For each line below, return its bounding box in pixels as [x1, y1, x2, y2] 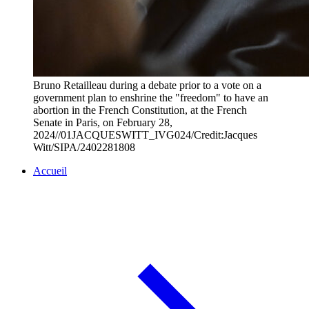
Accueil [33, 165, 67, 177]
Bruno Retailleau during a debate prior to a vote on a [33, 79, 261, 92]
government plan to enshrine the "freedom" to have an [33, 92, 268, 104]
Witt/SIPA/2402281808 [33, 141, 135, 154]
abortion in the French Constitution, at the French [33, 104, 247, 117]
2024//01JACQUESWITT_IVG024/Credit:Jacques [33, 129, 257, 141]
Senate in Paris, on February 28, [33, 117, 172, 129]
